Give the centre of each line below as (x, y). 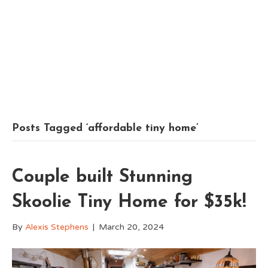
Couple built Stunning (102, 177)
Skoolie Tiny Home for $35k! (129, 202)
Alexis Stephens (57, 227)
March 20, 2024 (131, 227)
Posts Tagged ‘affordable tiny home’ (105, 128)
